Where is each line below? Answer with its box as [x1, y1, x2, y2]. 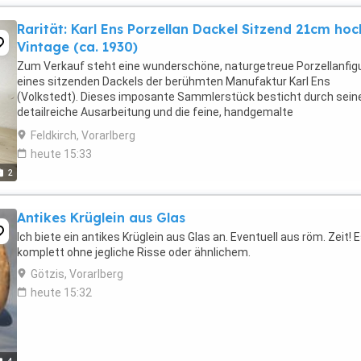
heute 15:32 [31, 286, 92, 299]
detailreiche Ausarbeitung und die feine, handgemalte [17, 106, 293, 118]
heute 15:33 [31, 147, 92, 160]
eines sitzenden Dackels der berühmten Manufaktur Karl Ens [17, 75, 330, 88]
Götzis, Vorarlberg [31, 268, 123, 280]
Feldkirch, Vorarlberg [31, 129, 135, 142]
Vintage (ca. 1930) [17, 39, 138, 55]
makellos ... [17, 136, 73, 149]
